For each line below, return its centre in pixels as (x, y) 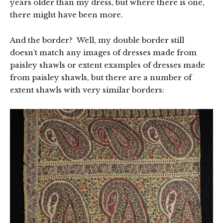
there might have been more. (66, 15)
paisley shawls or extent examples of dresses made (108, 65)
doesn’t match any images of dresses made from (103, 53)
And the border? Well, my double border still (97, 40)
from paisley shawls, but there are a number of (101, 78)
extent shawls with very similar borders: (87, 90)
